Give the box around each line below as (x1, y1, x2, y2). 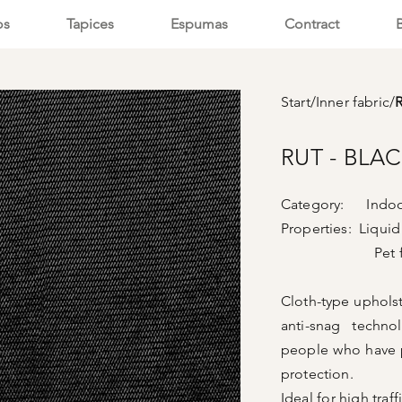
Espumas (170, 15, 228, 32)
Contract (284, 15, 339, 32)
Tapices (66, 15, 114, 32)
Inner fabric (315, 93, 389, 110)
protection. (281, 365, 354, 382)
